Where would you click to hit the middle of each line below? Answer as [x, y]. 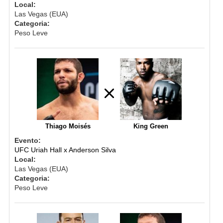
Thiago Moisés [68, 126]
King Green [151, 126]
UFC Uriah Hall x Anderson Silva [65, 150]
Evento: [27, 140]
